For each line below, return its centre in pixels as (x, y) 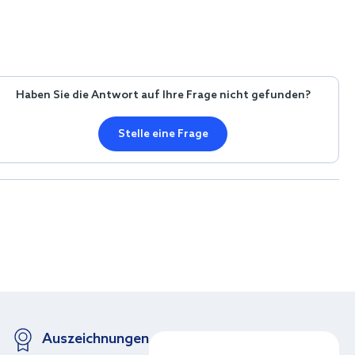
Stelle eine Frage (163, 134)
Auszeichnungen (95, 339)
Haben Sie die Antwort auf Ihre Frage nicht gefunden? (163, 95)
